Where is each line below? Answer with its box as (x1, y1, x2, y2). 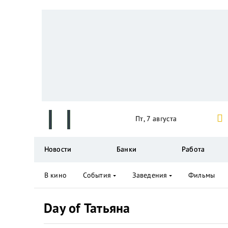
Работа (182, 145, 205, 154)
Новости (44, 145, 71, 154)
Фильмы (188, 170, 215, 180)
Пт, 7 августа (135, 114, 177, 123)
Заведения (132, 170, 167, 180)
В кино (44, 170, 67, 180)
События (82, 170, 111, 180)
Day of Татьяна (44, 199, 130, 216)
